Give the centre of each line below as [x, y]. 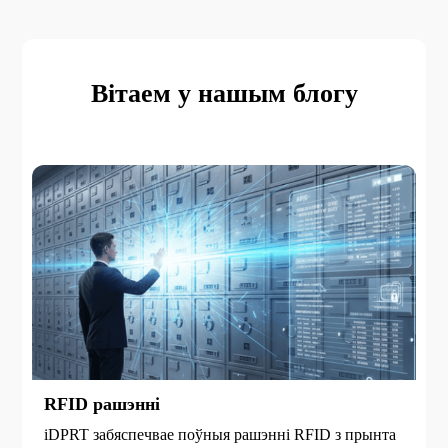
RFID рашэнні [102, 404]
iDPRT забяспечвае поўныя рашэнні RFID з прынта [220, 435]
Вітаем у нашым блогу [224, 93]
